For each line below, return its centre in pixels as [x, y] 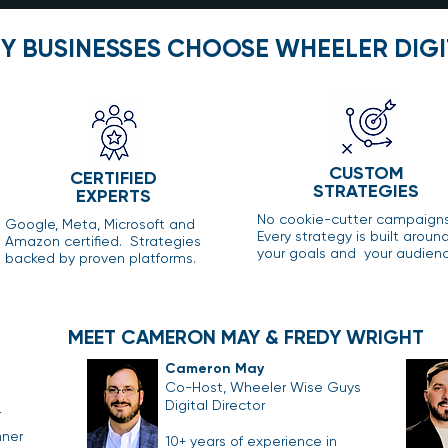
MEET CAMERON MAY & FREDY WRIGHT [246, 336]
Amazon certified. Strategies [103, 240]
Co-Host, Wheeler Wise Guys [263, 386]
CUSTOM [366, 172]
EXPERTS [113, 195]
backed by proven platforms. [100, 257]
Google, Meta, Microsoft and [100, 223]
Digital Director [215, 404]
